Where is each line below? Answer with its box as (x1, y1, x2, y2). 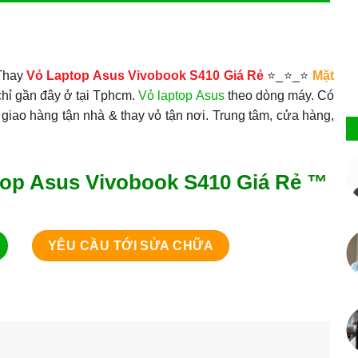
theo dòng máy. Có (224, 88, 334, 102)
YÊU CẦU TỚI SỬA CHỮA (47, 238, 214, 253)
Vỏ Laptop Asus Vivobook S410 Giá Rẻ (22, 68, 264, 82)
